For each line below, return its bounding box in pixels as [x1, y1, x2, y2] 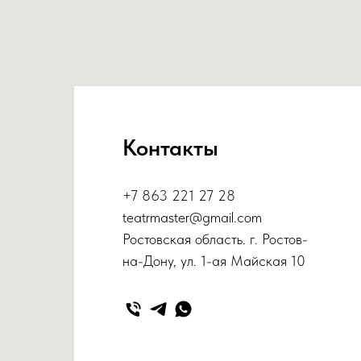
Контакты [122, 133, 218, 161]
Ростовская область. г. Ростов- [122, 230, 308, 247]
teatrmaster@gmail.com [122, 208, 262, 226]
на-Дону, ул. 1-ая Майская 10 [122, 251, 305, 269]
